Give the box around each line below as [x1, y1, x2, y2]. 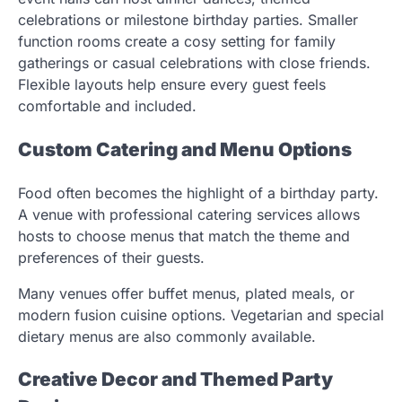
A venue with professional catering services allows [18, 205, 360, 223]
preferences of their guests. [18, 248, 205, 267]
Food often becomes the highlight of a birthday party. [18, 183, 379, 202]
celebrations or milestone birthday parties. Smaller [18, 10, 358, 29]
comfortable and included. [18, 96, 197, 115]
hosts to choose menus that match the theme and [18, 226, 350, 245]
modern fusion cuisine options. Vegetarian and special [18, 305, 384, 324]
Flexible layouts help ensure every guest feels [18, 74, 326, 93]
